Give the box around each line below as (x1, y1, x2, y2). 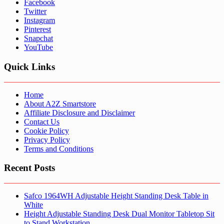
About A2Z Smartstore (24, 99, 96, 108)
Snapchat (24, 34, 53, 43)
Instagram (24, 16, 55, 25)
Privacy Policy (24, 135, 70, 144)
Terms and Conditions (24, 144, 93, 153)
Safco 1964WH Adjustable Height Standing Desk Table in (24, 191, 208, 200)
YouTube (24, 43, 53, 52)
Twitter (24, 7, 46, 16)
